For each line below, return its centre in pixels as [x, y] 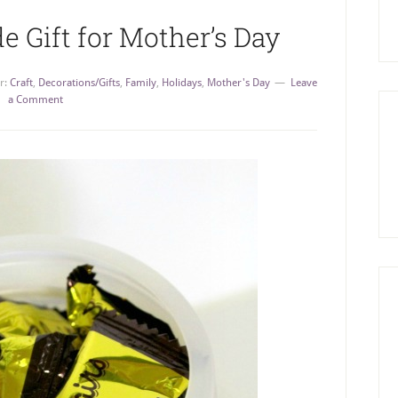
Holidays [181, 83]
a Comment [36, 99]
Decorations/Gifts [79, 83]
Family [140, 83]
